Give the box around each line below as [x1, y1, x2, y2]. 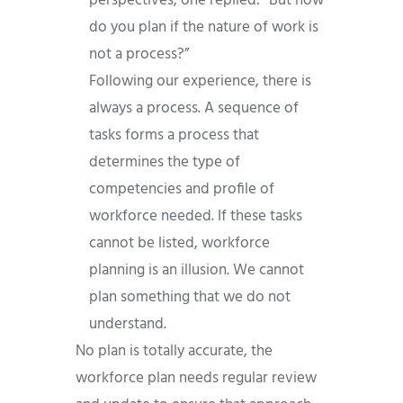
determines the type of [89, 150, 240, 175]
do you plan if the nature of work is [89, 15, 318, 40]
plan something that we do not [89, 285, 291, 310]
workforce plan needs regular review [76, 366, 317, 391]
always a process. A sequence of [89, 96, 299, 121]
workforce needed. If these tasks [89, 204, 302, 229]
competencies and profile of [89, 177, 274, 202]
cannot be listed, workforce [89, 231, 270, 256]
